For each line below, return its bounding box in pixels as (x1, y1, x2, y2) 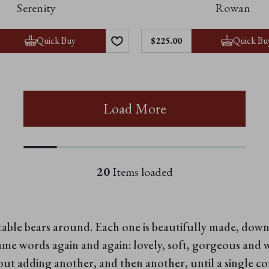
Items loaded (109, 163, 173, 180)
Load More (103, 98, 166, 118)
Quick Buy (37, 34, 76, 47)
